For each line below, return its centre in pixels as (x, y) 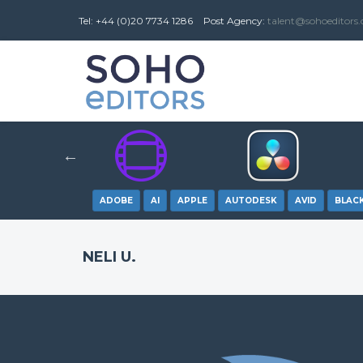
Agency (243, 21)
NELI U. (109, 257)
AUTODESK (251, 201)
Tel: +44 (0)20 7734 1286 (136, 21)
